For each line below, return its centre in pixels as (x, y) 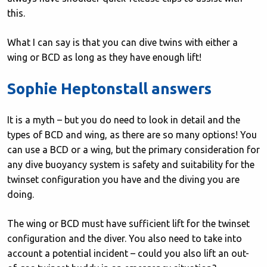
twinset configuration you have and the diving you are (123, 179)
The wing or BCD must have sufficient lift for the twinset (128, 223)
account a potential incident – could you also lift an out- (128, 253)
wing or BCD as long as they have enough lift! (104, 57)
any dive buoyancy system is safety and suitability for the (131, 164)
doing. (22, 194)
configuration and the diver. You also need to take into (125, 238)
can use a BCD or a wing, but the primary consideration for (133, 150)
